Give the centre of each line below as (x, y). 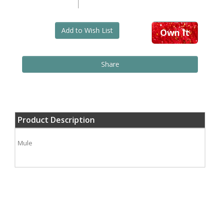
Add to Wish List (87, 30)
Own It (175, 32)
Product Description (56, 120)
